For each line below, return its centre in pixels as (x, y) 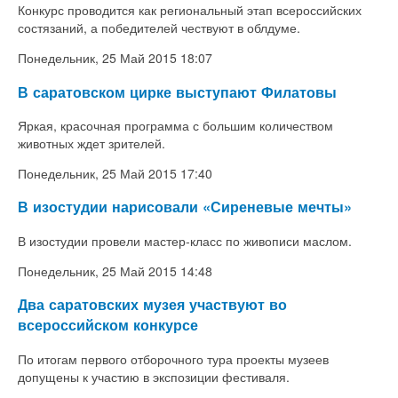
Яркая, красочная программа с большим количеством (175, 125)
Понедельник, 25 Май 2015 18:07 (115, 58)
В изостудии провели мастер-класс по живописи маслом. (185, 240)
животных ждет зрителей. (93, 143)
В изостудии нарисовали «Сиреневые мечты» (185, 207)
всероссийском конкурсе (108, 325)
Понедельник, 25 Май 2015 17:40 (115, 173)
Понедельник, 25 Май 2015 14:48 (115, 271)
